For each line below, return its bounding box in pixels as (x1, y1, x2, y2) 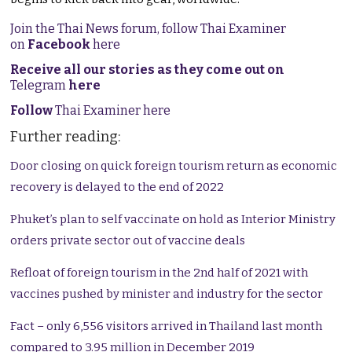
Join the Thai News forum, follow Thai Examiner (10, 21, 287, 37)
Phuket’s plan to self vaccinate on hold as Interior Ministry (10, 212, 336, 227)
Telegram (10, 78, 69, 93)
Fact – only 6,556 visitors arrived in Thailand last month (10, 319, 323, 334)
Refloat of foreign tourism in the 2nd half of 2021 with (10, 266, 309, 280)
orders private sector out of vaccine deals (10, 233, 246, 248)
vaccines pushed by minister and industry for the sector (10, 287, 324, 302)
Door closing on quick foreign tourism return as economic (10, 159, 338, 174)
